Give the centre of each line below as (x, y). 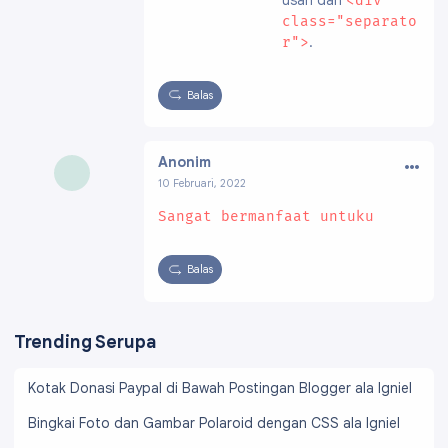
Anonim (184, 161)
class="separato (349, 21)
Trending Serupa (85, 341)
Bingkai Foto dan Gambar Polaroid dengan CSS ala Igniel (214, 423)
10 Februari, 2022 (202, 184)
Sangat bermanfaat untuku (266, 217)
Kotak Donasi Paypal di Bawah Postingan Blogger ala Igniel (220, 388)
